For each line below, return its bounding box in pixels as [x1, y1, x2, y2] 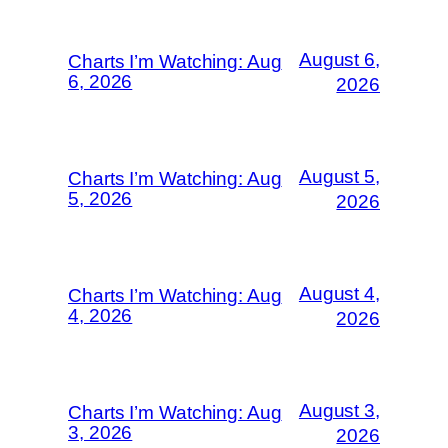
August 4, [298, 282, 380, 304]
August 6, [298, 48, 380, 70]
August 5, [298, 165, 380, 187]
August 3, [298, 399, 380, 421]
